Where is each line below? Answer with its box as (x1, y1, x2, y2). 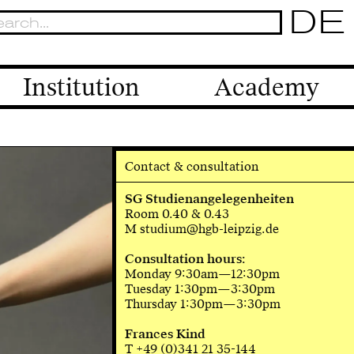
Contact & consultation (124, 157, 259, 175)
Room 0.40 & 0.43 (124, 205, 229, 223)
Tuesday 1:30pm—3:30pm (124, 281, 275, 298)
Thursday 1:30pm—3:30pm (124, 296, 281, 313)
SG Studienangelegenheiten (124, 190, 294, 208)
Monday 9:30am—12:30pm (124, 265, 280, 283)
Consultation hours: (124, 250, 245, 268)
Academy (213, 71, 319, 103)
